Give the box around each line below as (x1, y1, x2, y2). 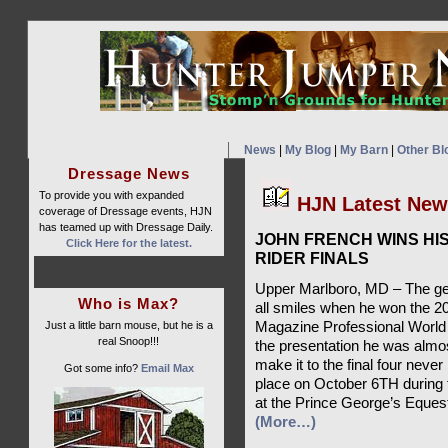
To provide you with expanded (38, 189, 184, 201)
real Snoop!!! (98, 335, 159, 347)
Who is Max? (78, 295, 179, 312)
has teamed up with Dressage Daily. (38, 221, 213, 233)
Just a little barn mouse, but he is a (44, 319, 213, 331)
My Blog (284, 143, 331, 157)
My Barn (339, 143, 388, 157)
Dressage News (67, 165, 190, 182)
